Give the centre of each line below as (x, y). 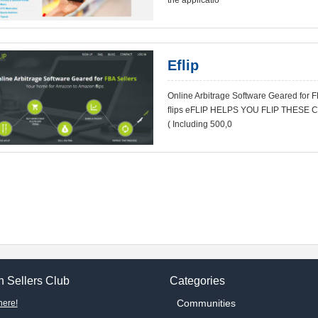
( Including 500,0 (200, 124)
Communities (206, 303)
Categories (197, 281)
